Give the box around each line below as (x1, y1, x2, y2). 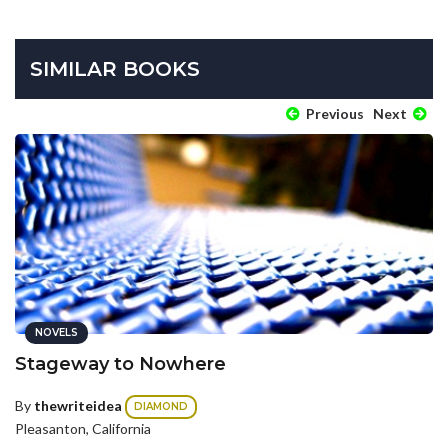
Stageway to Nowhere (15, 353, 226, 376)
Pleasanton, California (15, 420, 151, 438)
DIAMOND (134, 400, 188, 414)
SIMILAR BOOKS (30, 57, 200, 82)
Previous (303, 105, 364, 123)
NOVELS (35, 326, 78, 340)
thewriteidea (34, 396, 122, 414)
